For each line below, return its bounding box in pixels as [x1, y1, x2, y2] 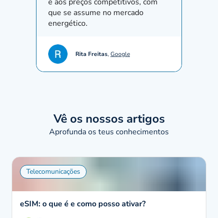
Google [110, 50, 130, 58]
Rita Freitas [75, 50, 108, 58]
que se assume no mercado [48, 7, 144, 18]
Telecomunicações [26, 167, 80, 176]
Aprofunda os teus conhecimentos [49, 127, 169, 137]
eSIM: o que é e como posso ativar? [20, 199, 145, 209]
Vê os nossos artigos [53, 111, 165, 127]
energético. [48, 18, 88, 29]
